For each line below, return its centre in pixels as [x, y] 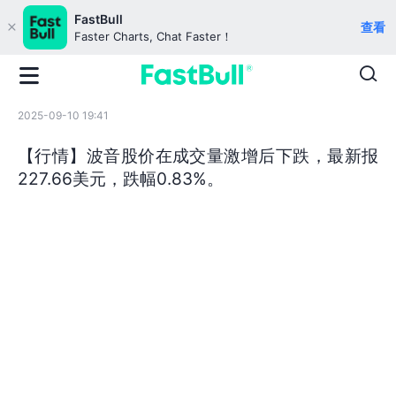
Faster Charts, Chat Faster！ [153, 36]
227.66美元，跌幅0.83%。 [121, 178]
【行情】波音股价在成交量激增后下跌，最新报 [198, 155]
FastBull [99, 19]
